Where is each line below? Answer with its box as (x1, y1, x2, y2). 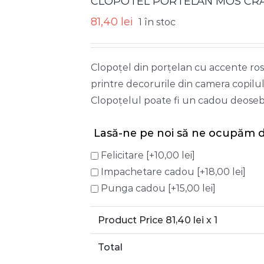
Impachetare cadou (101, 166, 197, 177)
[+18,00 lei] (197, 166, 246, 177)
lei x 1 (191, 214, 217, 226)
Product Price (98, 214, 166, 226)
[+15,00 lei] (168, 183, 216, 194)
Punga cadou (101, 183, 168, 194)
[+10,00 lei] (146, 150, 195, 161)
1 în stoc (138, 16, 176, 28)
